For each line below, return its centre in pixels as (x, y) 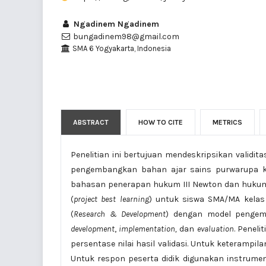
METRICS (227, 122)
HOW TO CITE (161, 122)
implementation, (148, 229)
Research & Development (120, 214)
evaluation (215, 229)
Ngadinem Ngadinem (115, 24)
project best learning (111, 199)
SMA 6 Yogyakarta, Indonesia (121, 48)
